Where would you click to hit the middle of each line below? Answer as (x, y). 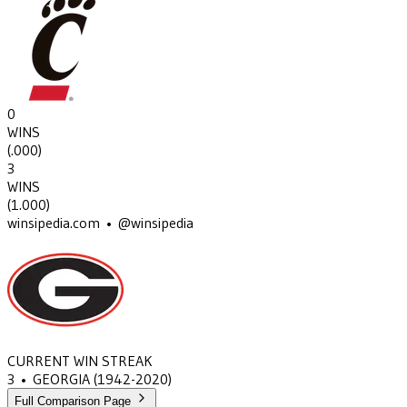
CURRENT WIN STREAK (80, 361)
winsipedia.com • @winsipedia (100, 223)
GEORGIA (61, 379)
